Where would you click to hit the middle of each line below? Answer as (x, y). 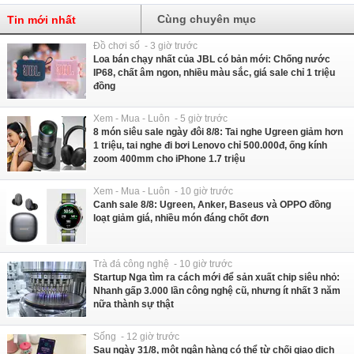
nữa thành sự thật (134, 304)
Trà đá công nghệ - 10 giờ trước (163, 264)
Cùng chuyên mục (207, 19)
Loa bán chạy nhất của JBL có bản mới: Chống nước (212, 59)
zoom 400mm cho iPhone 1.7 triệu (169, 158)
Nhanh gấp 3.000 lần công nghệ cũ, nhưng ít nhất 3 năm (217, 290)
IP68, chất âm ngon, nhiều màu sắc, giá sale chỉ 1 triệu (214, 72)
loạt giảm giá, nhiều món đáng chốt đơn (181, 218)
